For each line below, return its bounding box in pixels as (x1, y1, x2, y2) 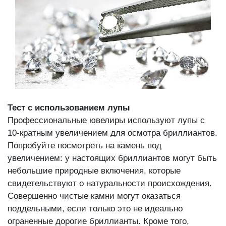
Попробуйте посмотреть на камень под (8, 141, 161, 151)
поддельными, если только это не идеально (8, 204, 183, 214)
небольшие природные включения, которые (8, 166, 181, 176)
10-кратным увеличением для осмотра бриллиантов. (8, 128, 217, 138)
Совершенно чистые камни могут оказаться (8, 191, 181, 201)
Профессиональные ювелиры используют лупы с (8, 116, 205, 126)
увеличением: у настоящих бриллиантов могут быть (8, 153, 217, 163)
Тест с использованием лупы (8, 103, 130, 113)
